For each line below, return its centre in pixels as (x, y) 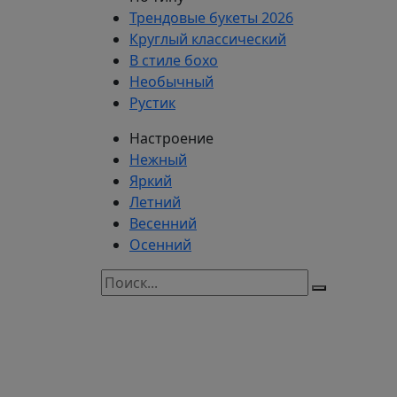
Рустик (152, 103)
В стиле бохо (174, 60)
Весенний (163, 223)
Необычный (171, 82)
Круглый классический (208, 39)
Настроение (171, 138)
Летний (155, 202)
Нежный (158, 160)
